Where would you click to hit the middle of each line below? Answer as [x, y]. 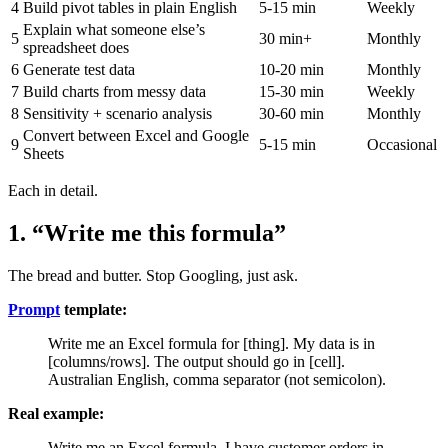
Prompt [34, 310]
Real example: [56, 414]
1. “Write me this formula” [147, 233]
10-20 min [291, 70]
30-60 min [291, 114]
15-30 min [291, 92]
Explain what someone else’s [114, 30]
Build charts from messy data [114, 92]
